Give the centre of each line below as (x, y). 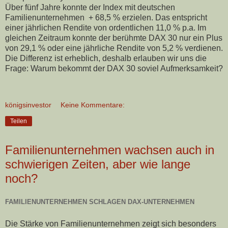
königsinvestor (28, 105)
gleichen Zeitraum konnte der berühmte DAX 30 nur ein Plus (114, 38)
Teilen (19, 121)
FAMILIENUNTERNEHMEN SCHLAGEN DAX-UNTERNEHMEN (100, 202)
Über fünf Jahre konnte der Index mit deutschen (90, 7)
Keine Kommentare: (93, 105)
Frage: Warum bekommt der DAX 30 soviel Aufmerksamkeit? (114, 68)
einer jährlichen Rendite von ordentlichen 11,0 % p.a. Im (106, 27)
